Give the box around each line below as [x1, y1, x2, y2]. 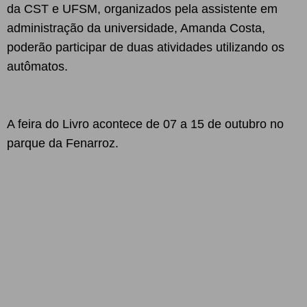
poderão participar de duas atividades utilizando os [7, 40, 284, 54]
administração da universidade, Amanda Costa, [7, 21, 265, 35]
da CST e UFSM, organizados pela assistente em [7, 2, 278, 16]
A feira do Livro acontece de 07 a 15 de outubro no [7, 117, 284, 131]
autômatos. [7, 60, 68, 73]
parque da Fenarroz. [7, 136, 122, 150]
